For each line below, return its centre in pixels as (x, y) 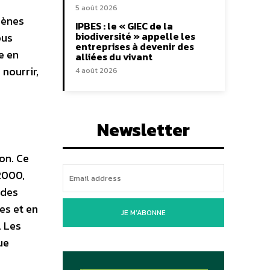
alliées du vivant (114, 57)
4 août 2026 (96, 71)
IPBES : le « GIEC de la (124, 26)
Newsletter (143, 130)
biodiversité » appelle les (135, 36)
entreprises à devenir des (135, 46)
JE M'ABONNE (143, 213)
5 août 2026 (96, 8)
